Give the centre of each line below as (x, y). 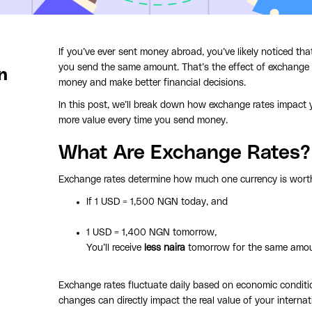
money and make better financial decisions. (152, 83)
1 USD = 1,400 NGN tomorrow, (151, 232)
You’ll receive (115, 248)
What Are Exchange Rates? (185, 153)
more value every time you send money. (143, 120)
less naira (165, 248)
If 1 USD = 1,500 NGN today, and (157, 202)
